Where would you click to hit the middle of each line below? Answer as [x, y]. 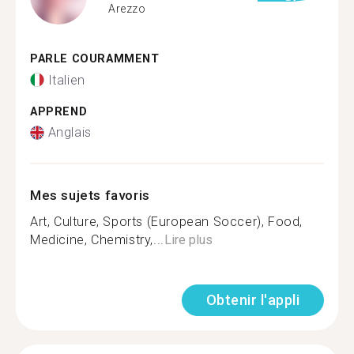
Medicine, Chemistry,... [97, 240]
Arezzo [127, 8]
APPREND [59, 111]
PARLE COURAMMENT [95, 59]
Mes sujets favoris [90, 195]
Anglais [70, 132]
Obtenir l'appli [252, 300]
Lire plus [188, 240]
